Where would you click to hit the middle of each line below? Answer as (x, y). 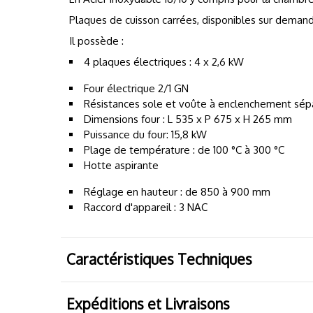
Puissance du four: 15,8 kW (145, 135)
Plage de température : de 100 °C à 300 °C (184, 150)
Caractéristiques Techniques (159, 260)
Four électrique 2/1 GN (136, 89)
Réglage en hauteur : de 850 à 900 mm (177, 192)
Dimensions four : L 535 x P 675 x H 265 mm (188, 119)
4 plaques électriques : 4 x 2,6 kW (164, 62)
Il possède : (96, 41)
